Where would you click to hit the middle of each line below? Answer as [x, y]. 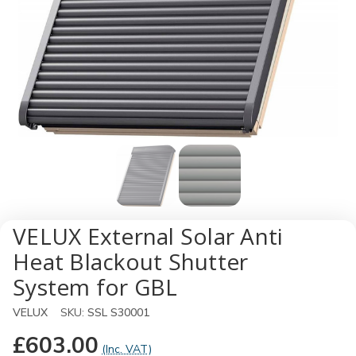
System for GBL [95, 287]
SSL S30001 [118, 313]
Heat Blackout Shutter [131, 261]
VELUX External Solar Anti [148, 236]
